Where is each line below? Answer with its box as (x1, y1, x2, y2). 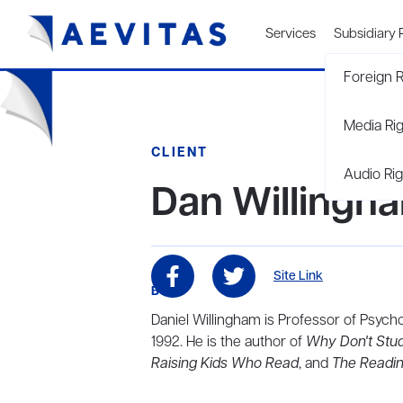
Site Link (273, 267, 323, 285)
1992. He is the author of (151, 333, 306, 353)
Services (265, 25, 316, 43)
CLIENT (151, 144, 209, 162)
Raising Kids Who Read (151, 354, 299, 374)
